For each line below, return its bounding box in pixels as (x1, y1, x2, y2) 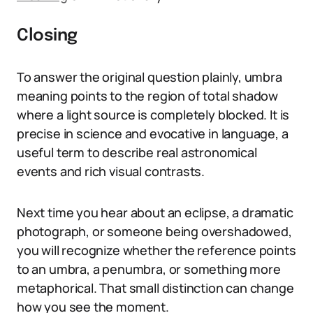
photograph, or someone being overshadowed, (17, 223, 292, 240)
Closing (17, 27, 78, 45)
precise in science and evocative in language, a (17, 125, 289, 142)
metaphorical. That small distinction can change (17, 279, 294, 296)
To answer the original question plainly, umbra (17, 68, 282, 85)
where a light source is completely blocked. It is (17, 106, 290, 123)
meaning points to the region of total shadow (17, 87, 279, 104)
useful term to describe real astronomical (17, 144, 257, 161)
